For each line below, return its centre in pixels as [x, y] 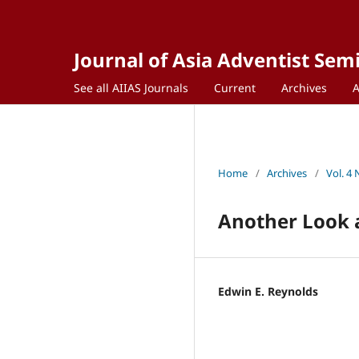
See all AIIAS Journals [131, 87]
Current [235, 87]
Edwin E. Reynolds [268, 291]
